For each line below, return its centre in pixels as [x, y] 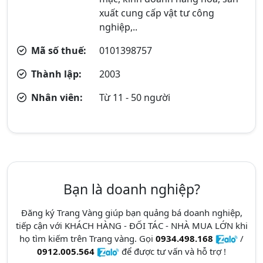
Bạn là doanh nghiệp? [131, 189]
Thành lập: [55, 74]
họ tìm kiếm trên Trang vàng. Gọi [87, 238]
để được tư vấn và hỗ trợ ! [173, 251]
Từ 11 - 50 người [135, 97]
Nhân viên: [56, 97]
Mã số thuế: [58, 50]
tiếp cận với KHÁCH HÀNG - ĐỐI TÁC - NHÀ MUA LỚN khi [131, 225]
